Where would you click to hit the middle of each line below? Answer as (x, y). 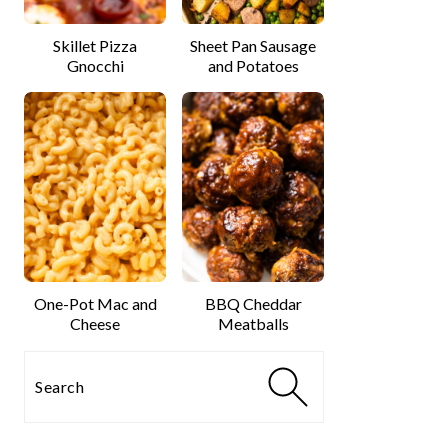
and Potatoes (253, 66)
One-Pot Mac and (95, 303)
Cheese (95, 323)
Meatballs (253, 323)
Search (57, 374)
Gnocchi (95, 66)
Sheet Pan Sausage (253, 46)
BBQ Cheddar (253, 303)
